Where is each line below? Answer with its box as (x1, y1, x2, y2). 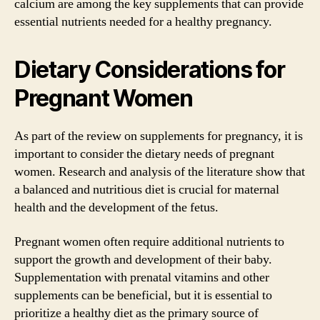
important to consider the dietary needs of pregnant (14, 146, 274, 162)
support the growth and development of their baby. (14, 251, 272, 268)
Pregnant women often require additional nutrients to (14, 233, 284, 250)
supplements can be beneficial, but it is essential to (14, 286, 272, 304)
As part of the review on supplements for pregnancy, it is (14, 128, 303, 144)
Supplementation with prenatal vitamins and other (14, 269, 269, 286)
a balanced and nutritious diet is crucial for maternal (14, 181, 279, 198)
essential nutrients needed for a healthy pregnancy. (14, 14, 272, 30)
